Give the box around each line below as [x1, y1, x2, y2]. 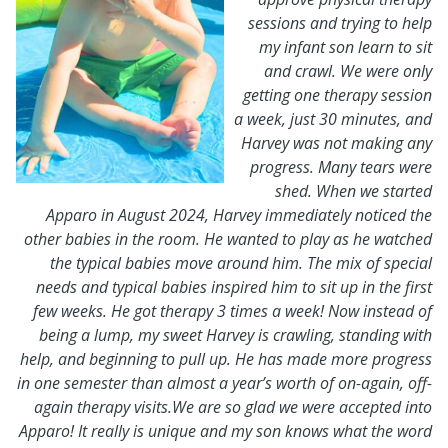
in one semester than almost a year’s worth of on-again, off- [17, 372, 432, 394]
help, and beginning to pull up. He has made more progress [20, 348, 432, 370]
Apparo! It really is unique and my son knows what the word [19, 420, 432, 442]
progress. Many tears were [250, 156, 432, 178]
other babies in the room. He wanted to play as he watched [24, 228, 432, 250]
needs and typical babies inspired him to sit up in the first [36, 276, 432, 298]
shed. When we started [275, 180, 432, 202]
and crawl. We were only [264, 60, 432, 82]
